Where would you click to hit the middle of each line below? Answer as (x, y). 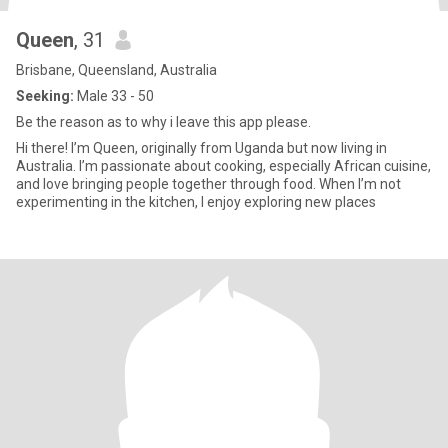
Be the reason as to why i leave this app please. (163, 122)
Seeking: (45, 96)
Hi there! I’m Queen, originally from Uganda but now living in (201, 148)
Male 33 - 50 (114, 96)
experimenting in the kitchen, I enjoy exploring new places (196, 202)
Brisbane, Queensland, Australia (116, 70)
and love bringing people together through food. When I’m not (208, 184)
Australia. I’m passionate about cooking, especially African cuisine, (223, 166)
